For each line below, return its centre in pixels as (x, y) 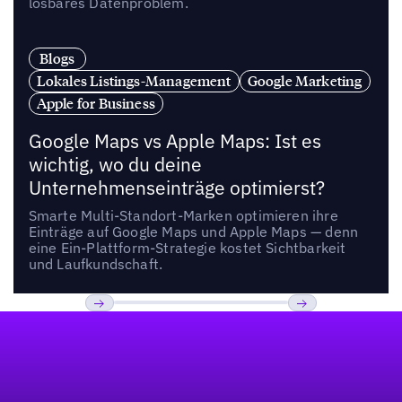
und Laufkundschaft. (96, 263)
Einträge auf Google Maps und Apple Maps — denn (193, 231)
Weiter (311, 329)
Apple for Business (96, 103)
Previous (116, 329)
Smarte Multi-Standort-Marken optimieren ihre (183, 215)
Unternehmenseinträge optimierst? (176, 188)
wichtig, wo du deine (115, 164)
